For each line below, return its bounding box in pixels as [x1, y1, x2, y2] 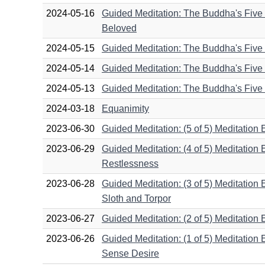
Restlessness [102, 158, 159, 169]
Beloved [102, 22, 137, 33]
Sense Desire [102, 248, 159, 258]
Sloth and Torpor [102, 193, 171, 203]
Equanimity [102, 103, 149, 114]
